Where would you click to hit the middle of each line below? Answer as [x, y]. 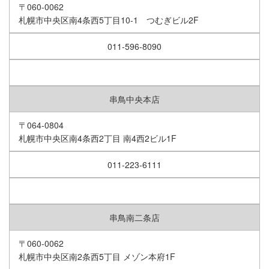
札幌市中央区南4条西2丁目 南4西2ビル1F [98, 138]
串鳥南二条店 [134, 218]
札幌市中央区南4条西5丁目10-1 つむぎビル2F [109, 20]
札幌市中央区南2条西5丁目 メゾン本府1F [97, 257]
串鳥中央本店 [134, 99]
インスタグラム [38, 8]
